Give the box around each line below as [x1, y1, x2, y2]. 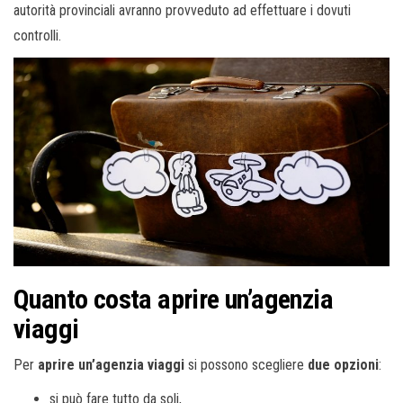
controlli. [13, 26, 61, 44]
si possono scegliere [188, 356, 308, 373]
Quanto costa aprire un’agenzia [13, 283, 333, 315]
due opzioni [308, 356, 379, 373]
